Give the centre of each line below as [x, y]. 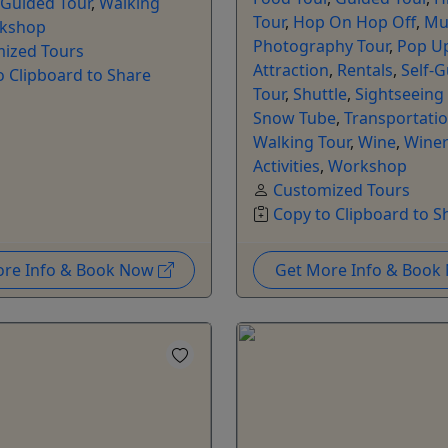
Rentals [365, 69]
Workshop [367, 165]
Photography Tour [321, 45]
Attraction [291, 69]
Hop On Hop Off [354, 21]
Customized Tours [341, 189]
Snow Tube [294, 117]
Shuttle [320, 93]
